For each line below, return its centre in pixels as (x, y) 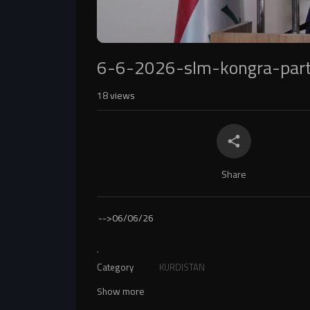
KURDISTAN (182, 267)
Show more (121, 291)
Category (115, 267)
